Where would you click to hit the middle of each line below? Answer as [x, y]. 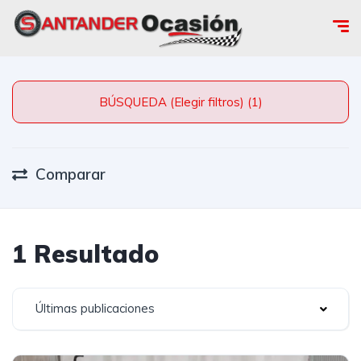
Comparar [71, 174]
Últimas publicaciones [95, 308]
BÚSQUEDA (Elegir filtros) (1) [255, 102]
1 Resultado [85, 254]
